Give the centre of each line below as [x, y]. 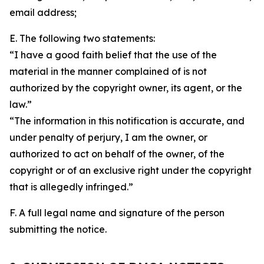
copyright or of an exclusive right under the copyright [131, 170]
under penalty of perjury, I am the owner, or [108, 137]
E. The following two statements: [82, 38]
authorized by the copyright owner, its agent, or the [126, 88]
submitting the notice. [58, 229]
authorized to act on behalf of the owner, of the [117, 154]
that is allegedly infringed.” [71, 187]
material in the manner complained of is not [108, 71]
